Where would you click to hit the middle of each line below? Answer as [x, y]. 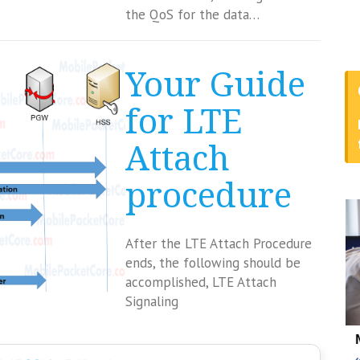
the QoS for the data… [192, 14]
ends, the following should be [213, 263]
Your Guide [215, 85]
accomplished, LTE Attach [200, 282]
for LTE [183, 122]
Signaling [151, 301]
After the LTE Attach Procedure [218, 243]
